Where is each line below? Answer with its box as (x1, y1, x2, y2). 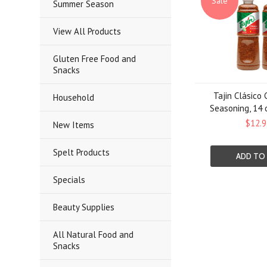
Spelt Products (53, 147, 110, 158)
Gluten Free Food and (53, 53, 136, 64)
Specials (53, 174, 86, 185)
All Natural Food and (53, 229, 134, 240)
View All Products (53, 26, 122, 37)
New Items (53, 119, 95, 131)
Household (53, 92, 95, 103)
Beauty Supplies (53, 201, 115, 213)
